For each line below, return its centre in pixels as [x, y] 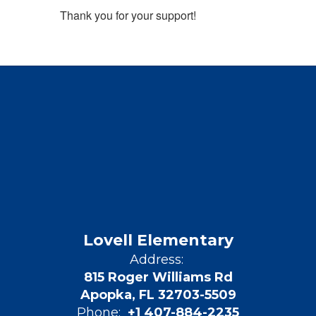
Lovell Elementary [158, 240]
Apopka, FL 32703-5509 [158, 294]
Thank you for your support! [128, 15]
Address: [156, 259]
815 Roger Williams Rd [158, 277]
